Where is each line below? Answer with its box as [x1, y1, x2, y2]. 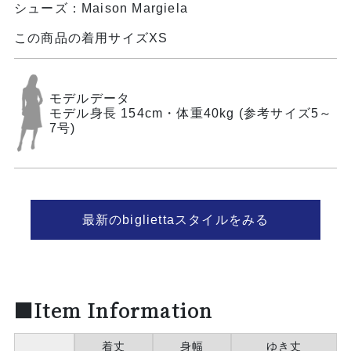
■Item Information [13, 295, 213, 324]
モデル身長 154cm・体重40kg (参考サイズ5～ [49, 106, 333, 120]
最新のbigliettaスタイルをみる [81, 212, 270, 226]
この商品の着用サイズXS [13, 31, 168, 45]
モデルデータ [49, 91, 131, 105]
